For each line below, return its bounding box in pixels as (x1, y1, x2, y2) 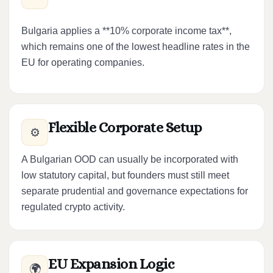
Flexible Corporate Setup (48, 119, 202, 136)
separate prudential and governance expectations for (21, 186, 248, 196)
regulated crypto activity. (21, 202, 125, 212)
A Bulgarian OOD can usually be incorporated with (21, 154, 238, 165)
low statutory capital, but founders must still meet (21, 170, 229, 180)
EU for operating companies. (21, 57, 144, 68)
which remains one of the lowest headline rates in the (21, 41, 250, 52)
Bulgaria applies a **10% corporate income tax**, (21, 26, 232, 36)
